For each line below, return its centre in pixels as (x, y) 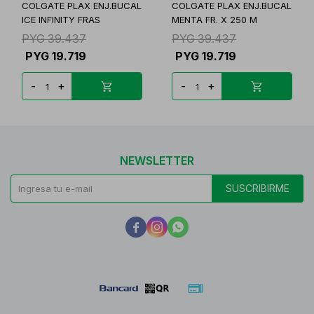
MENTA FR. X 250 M (214, 20)
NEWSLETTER (157, 161)
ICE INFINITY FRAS (61, 20)
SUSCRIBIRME (258, 188)
